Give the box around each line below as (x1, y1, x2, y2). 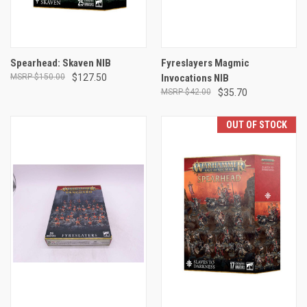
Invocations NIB (160, 72, 229, 85)
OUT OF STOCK (226, 119, 287, 131)
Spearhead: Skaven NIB (10, 57, 111, 70)
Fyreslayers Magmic (160, 57, 249, 70)
